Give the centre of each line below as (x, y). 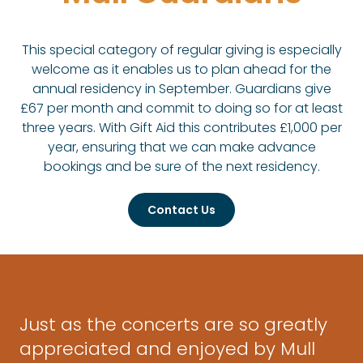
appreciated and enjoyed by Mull (167, 348)
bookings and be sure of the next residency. (181, 166)
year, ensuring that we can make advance (181, 147)
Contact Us (181, 209)
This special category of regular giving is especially (181, 49)
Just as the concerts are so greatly (173, 324)
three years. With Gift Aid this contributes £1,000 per (181, 127)
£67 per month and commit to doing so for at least (181, 108)
